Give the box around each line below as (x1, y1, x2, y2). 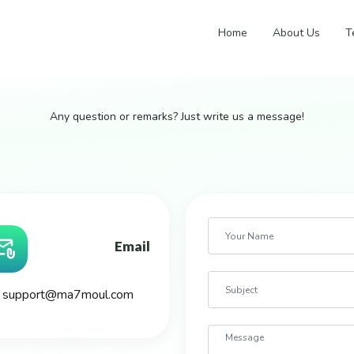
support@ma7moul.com (2, 286, 134, 303)
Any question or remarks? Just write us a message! (50, 109, 304, 124)
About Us (272, 24, 320, 40)
